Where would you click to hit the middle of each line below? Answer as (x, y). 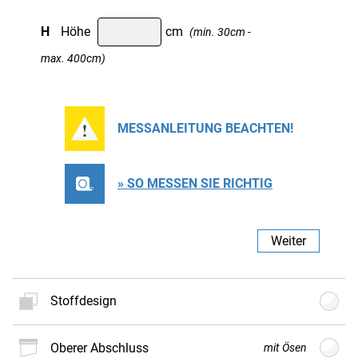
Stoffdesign (87, 301)
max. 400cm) (73, 58)
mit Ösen (285, 348)
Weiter (288, 241)
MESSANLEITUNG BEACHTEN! (205, 128)
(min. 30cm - (219, 33)
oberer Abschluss (103, 348)
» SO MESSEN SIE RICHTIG (195, 184)
